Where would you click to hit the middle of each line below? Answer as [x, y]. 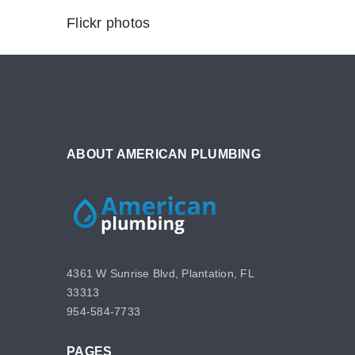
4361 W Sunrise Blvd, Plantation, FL [160, 274]
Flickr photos [109, 23]
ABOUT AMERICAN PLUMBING [164, 155]
